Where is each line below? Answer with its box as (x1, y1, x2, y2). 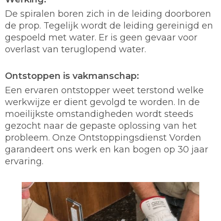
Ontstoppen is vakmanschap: (5, 70, 139, 81)
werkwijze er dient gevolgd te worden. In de (5, 96, 200, 108)
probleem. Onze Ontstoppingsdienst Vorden (5, 132, 201, 143)
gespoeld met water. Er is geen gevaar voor (5, 32, 197, 43)
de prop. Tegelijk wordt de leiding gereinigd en (5, 20, 213, 31)
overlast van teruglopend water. (5, 43, 146, 55)
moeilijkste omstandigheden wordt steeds (5, 108, 193, 119)
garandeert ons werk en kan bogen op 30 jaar (5, 144, 208, 155)
